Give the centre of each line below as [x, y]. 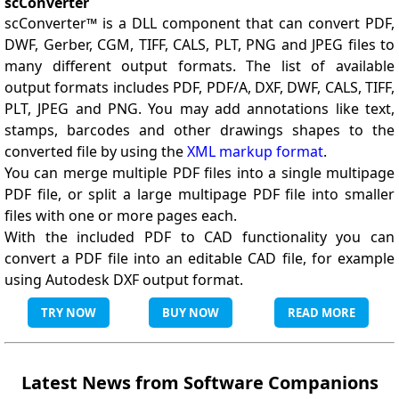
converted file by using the [96, 151]
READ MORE [322, 313]
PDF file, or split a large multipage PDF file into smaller [199, 194]
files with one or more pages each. [121, 216]
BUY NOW [191, 313]
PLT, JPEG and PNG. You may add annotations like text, [199, 109]
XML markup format [255, 151]
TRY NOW [69, 313]
